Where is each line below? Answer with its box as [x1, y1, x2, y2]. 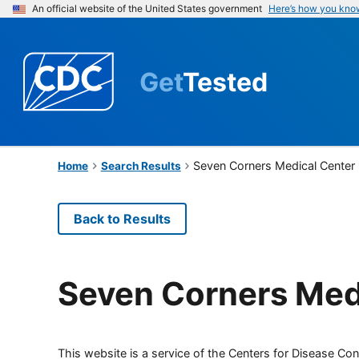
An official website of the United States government [32, 2, 262, 14]
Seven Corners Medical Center [193, 158, 356, 172]
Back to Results [74, 210, 171, 227]
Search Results [100, 159, 181, 172]
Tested [183, 66, 268, 98]
